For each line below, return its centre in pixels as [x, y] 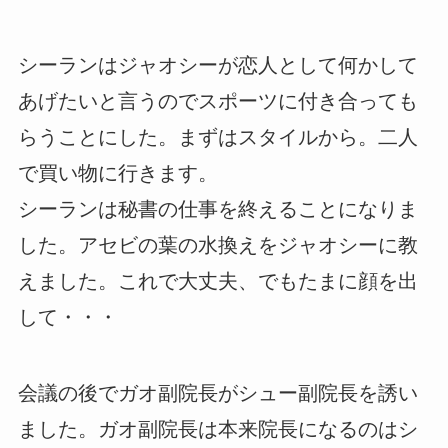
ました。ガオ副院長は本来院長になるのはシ [217, 429]
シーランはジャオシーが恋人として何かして [217, 65]
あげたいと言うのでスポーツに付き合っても [217, 101]
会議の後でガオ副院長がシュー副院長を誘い [217, 393]
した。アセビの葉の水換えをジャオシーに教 [217, 245]
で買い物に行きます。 [117, 173]
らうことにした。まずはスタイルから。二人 [217, 137]
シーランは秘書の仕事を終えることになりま [217, 209]
